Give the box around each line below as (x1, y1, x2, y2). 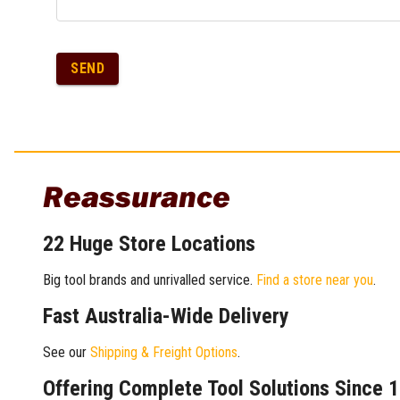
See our (43, 343, 90, 361)
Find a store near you (256, 271, 373, 288)
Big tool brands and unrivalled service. (43, 271, 256, 288)
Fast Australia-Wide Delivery (43, 303, 289, 329)
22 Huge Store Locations (43, 230, 255, 256)
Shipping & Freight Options (90, 343, 237, 361)
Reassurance (43, 176, 230, 215)
